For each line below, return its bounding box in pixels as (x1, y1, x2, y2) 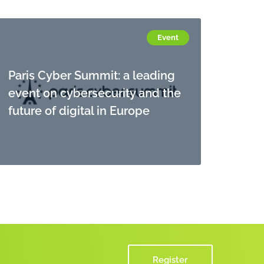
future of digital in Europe (8, 101, 150, 118)
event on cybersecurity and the (8, 83, 181, 100)
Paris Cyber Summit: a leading (8, 65, 176, 82)
